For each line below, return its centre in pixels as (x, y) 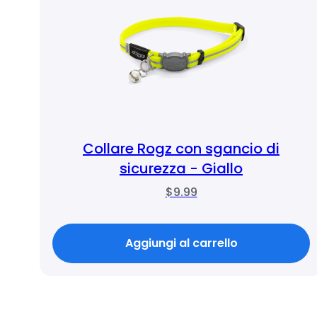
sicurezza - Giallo (181, 168)
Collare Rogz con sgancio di (181, 149)
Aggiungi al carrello (181, 243)
